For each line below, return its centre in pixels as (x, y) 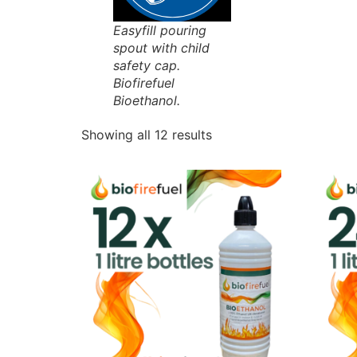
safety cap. (147, 66)
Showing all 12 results (147, 135)
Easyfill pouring (160, 31)
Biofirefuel (144, 83)
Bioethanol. (147, 101)
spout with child (161, 48)
